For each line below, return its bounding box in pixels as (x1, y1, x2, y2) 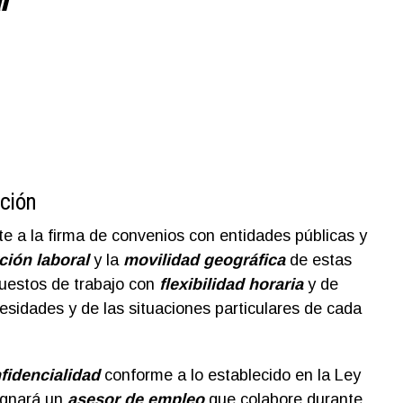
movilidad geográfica (122, 251, 285, 269)
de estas (284, 251, 352, 269)
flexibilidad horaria (158, 275, 303, 293)
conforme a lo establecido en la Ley (99, 366, 361, 384)
